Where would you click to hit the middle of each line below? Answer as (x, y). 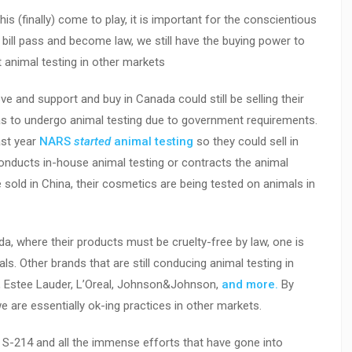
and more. (250, 284)
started (91, 141)
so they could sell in (246, 141)
